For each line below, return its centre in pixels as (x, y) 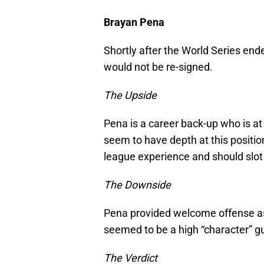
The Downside (137, 185)
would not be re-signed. (158, 67)
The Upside (130, 95)
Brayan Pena (134, 22)
